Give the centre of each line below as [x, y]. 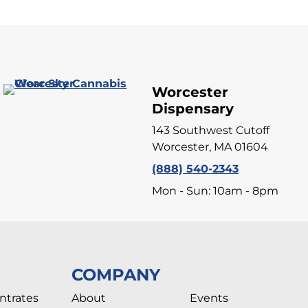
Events [209, 298]
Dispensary [193, 109]
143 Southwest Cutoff [211, 131]
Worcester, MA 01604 [210, 147]
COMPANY [116, 275]
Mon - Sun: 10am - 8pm [216, 191]
